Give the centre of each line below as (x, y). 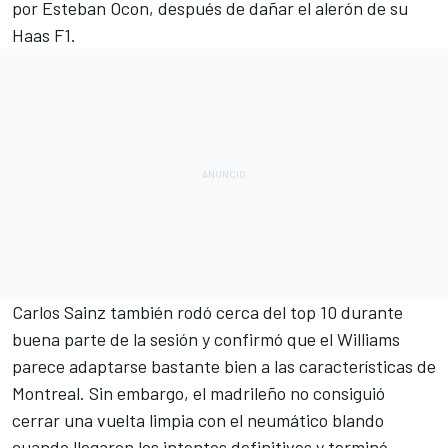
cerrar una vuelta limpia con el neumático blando (198, 420)
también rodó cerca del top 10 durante (254, 312)
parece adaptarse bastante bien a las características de (224, 366)
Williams (368, 339)
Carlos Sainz (59, 312)
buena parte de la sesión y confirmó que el (174, 339)
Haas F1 (41, 35)
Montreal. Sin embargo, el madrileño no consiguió (198, 393)
